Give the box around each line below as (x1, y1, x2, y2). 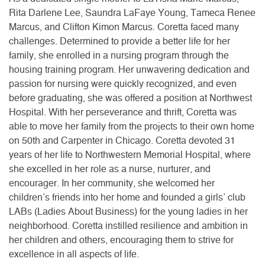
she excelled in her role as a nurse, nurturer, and (9, 164, 211, 174)
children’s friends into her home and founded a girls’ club (9, 192, 245, 202)
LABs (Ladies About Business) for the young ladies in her (9, 206, 248, 216)
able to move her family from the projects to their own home (9, 121, 254, 131)
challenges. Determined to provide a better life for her (9, 36, 230, 46)
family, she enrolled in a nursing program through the (9, 50, 229, 60)
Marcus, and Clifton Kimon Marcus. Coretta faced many (9, 22, 239, 32)
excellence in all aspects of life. (9, 249, 139, 259)
